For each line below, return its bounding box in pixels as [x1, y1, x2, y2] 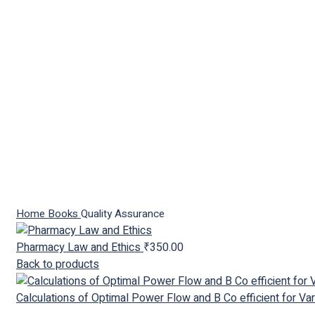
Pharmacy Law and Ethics [16, 239, 143, 256]
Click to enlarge [16, 188, 91, 205]
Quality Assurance [81, 206, 165, 221]
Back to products [16, 256, 99, 273]
